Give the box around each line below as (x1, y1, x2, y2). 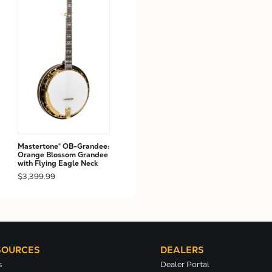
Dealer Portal (160, 259, 209, 270)
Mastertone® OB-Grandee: (18, 141, 110, 152)
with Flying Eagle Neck (18, 158, 98, 169)
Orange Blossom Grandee (18, 150, 109, 160)
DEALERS (160, 244, 204, 256)
